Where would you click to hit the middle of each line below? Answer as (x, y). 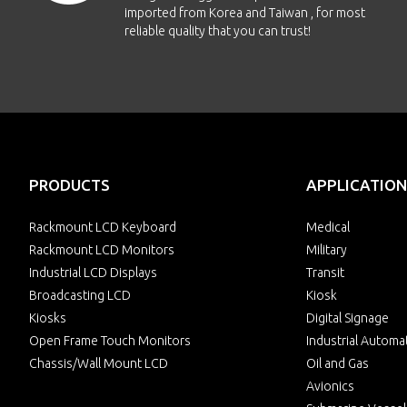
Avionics (330, 386)
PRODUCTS (69, 185)
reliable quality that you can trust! (218, 31)
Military (327, 250)
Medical (328, 227)
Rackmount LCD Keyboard (103, 227)
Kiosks (48, 318)
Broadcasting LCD (80, 295)
